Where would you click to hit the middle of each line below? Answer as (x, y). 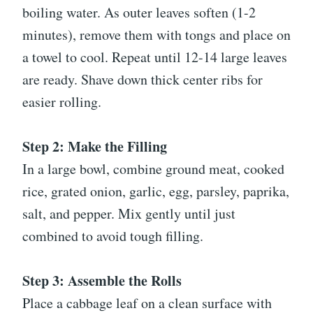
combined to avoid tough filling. (113, 236)
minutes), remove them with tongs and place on (156, 35)
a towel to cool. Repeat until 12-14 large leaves (155, 57)
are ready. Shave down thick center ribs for (143, 80)
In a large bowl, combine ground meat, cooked (153, 169)
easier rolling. (62, 102)
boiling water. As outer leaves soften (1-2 (139, 13)
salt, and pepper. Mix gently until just (129, 214)
